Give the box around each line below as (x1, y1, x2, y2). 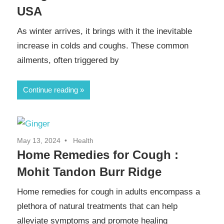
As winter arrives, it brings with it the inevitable (17, 26, 192, 36)
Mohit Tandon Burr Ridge (17, 164, 161, 178)
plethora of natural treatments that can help (17, 201, 177, 211)
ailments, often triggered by (17, 55, 119, 65)
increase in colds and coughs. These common (17, 41, 188, 51)
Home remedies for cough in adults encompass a (17, 187, 200, 197)
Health (73, 136, 93, 144)
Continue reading (23, 85, 78, 94)
